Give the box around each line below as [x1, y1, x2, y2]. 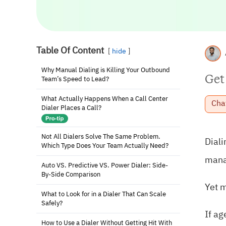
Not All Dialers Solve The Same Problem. [41, 134, 160, 140]
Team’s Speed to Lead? [41, 76, 109, 83]
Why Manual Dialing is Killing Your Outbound [41, 67, 170, 74]
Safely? [41, 200, 63, 207]
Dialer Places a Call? [41, 105, 101, 111]
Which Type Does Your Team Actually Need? [41, 143, 168, 149]
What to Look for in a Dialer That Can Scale [41, 191, 166, 198]
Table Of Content [36, 46, 104, 55]
